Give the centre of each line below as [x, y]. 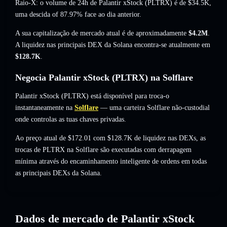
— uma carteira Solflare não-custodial [154, 108]
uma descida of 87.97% [49, 15]
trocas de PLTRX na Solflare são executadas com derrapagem [103, 150]
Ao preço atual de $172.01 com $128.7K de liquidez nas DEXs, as [110, 138]
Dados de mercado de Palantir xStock [105, 219]
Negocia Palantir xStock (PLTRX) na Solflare [104, 78]
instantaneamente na [44, 108]
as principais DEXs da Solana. [59, 173]
